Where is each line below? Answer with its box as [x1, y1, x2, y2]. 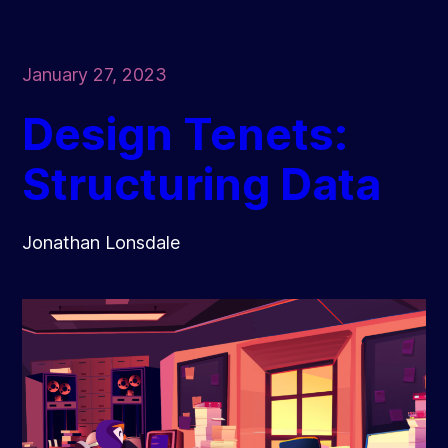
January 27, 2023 [22, 63, 168, 85]
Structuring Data [22, 156, 382, 211]
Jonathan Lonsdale [22, 231, 181, 253]
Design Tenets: [22, 106, 349, 161]
